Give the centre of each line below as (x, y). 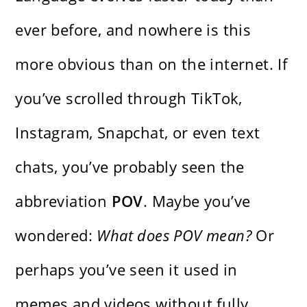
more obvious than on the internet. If (151, 63)
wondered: (56, 235)
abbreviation (63, 200)
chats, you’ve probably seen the (130, 166)
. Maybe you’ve (197, 200)
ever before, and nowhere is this (133, 29)
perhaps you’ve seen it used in (126, 269)
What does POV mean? (174, 235)
